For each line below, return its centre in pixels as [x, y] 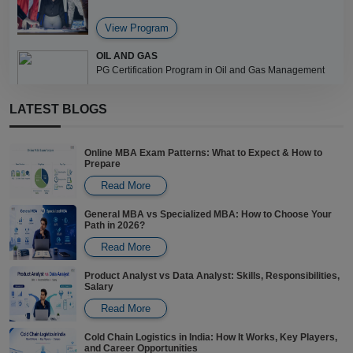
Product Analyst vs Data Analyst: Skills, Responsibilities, [212, 275]
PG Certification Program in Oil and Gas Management [210, 70]
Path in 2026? [115, 225]
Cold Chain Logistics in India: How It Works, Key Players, [211, 337]
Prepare [102, 163]
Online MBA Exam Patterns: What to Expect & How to [203, 152]
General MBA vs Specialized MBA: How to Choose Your [208, 214]
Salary [99, 286]
